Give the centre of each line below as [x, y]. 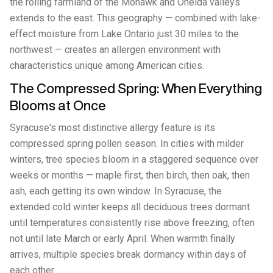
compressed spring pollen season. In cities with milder [127, 144]
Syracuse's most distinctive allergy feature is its [112, 128]
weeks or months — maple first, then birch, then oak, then [130, 175]
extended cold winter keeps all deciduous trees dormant [130, 207]
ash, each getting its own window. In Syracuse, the [116, 191]
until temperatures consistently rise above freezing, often [132, 223]
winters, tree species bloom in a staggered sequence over [134, 159]
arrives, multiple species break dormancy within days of [128, 254]
